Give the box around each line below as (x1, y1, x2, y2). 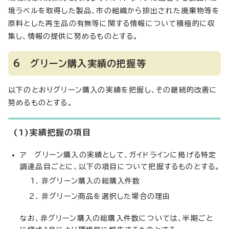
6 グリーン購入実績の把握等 (13, 59, 146, 68)
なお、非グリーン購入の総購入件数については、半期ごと (20, 215, 214, 222)
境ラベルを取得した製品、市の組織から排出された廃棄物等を (8, 7, 220, 14)
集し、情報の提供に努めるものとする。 (8, 33, 139, 40)
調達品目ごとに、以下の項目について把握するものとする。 (20, 163, 220, 170)
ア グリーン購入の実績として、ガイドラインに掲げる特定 (20, 151, 217, 158)
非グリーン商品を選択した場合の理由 (41, 193, 171, 200)
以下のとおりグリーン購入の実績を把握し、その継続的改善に (8, 86, 218, 94)
